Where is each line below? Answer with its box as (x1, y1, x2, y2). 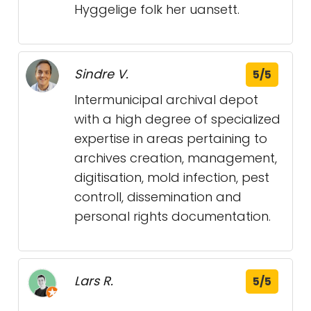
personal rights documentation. (74, 208, 271, 225)
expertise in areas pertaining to (74, 130, 267, 147)
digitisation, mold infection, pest (74, 169, 269, 186)
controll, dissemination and (74, 188, 242, 205)
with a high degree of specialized (74, 110, 280, 128)
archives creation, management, (74, 149, 277, 167)
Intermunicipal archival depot (74, 91, 258, 108)
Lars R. (74, 272, 113, 289)
